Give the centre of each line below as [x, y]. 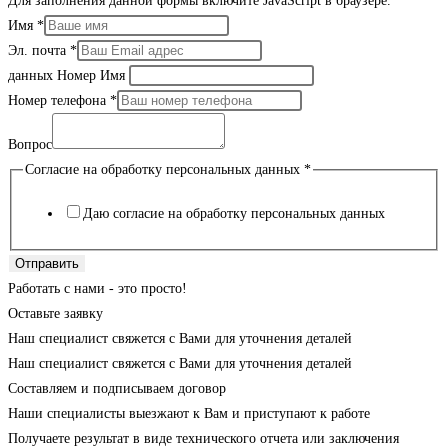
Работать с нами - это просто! [97, 288]
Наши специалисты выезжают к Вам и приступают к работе [189, 413]
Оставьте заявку [55, 313]
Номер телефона [59, 101]
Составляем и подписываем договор [117, 388]
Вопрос [30, 145]
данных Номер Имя [66, 76]
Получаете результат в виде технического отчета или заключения [203, 438]
